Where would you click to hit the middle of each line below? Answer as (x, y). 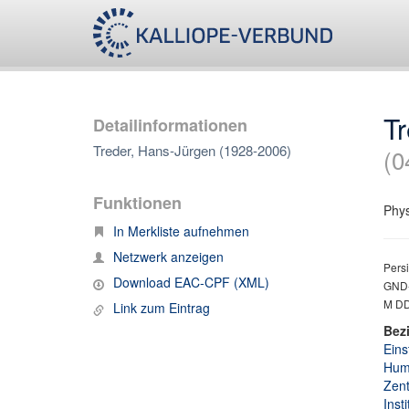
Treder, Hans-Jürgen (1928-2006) (192, 150)
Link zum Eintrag (162, 308)
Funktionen (137, 203)
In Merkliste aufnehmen (181, 231)
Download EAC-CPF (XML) (191, 282)
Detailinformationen (170, 125)
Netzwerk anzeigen (168, 257)
